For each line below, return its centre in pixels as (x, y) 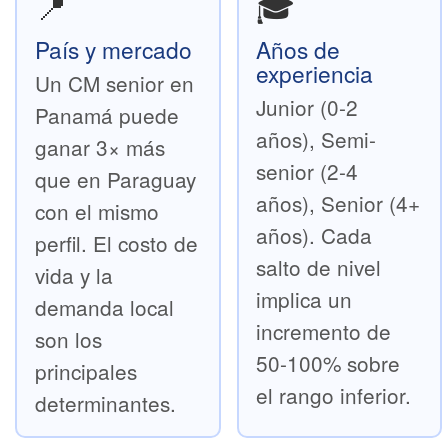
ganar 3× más (99, 146)
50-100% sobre (328, 362)
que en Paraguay (115, 178)
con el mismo (96, 210)
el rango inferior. (334, 394)
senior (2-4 (307, 170)
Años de (298, 48)
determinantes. (105, 402)
